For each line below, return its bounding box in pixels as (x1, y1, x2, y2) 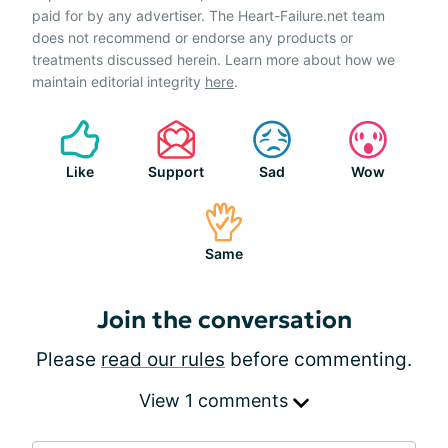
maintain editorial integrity (32, 73, 205, 90)
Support (148, 163, 204, 180)
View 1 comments (139, 390, 293, 411)
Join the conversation (96, 305, 352, 335)
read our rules (101, 348, 225, 371)
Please (36, 348, 101, 371)
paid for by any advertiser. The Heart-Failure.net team (32, 7, 385, 24)
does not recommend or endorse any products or (32, 29, 353, 46)
